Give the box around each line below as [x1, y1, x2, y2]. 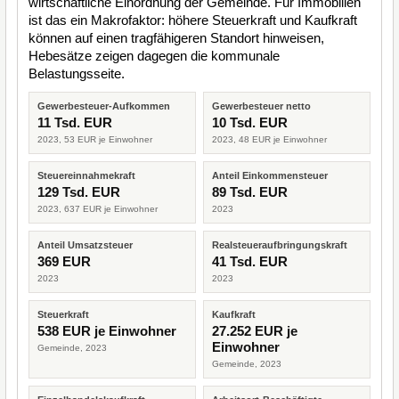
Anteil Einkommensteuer [212, 170, 328, 181]
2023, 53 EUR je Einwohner [37, 134, 152, 144]
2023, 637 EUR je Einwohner [37, 204, 158, 214]
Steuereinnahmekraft [37, 170, 135, 181]
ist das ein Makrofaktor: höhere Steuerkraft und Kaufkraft [28, 12, 357, 28]
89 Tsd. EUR [212, 184, 288, 199]
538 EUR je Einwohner [37, 323, 176, 338]
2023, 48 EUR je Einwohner [212, 134, 327, 144]
